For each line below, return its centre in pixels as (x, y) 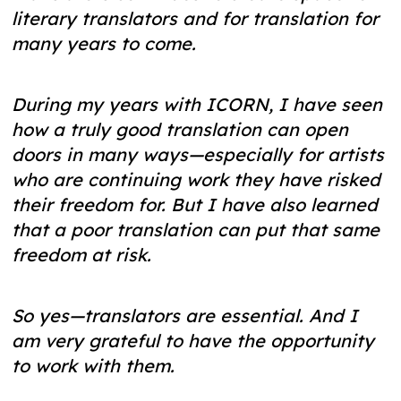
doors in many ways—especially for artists (198, 155)
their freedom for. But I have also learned (195, 205)
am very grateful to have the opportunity (193, 341)
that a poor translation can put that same (196, 230)
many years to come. (104, 44)
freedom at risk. (82, 255)
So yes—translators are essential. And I (185, 316)
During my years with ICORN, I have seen (197, 105)
